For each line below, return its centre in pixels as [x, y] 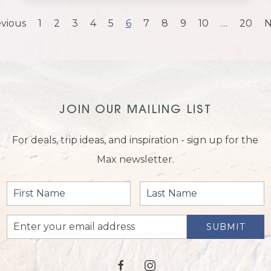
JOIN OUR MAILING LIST [135, 110]
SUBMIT [226, 227]
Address [23, 239]
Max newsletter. [135, 159]
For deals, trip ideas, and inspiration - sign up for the [135, 140]
